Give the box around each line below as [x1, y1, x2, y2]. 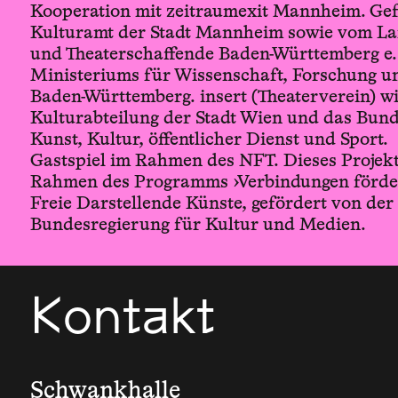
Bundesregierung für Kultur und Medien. [29, 215, 366, 234]
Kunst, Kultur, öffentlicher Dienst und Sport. [29, 130, 388, 148]
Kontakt [29, 296, 215, 346]
